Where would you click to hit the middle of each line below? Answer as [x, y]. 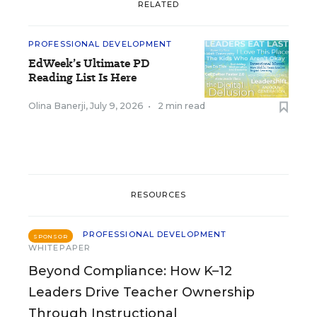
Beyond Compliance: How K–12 [130, 271]
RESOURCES [158, 195]
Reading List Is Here [82, 77]
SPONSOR [51, 236]
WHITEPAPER [59, 247]
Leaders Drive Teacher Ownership [142, 292]
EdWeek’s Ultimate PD [89, 63]
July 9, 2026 [117, 105]
